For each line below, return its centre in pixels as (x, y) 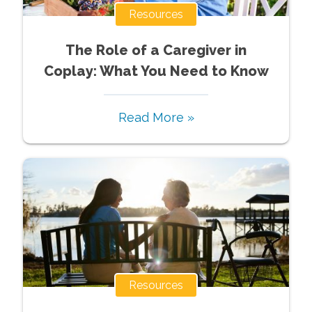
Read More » (156, 117)
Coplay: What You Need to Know (156, 71)
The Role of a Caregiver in (156, 50)
